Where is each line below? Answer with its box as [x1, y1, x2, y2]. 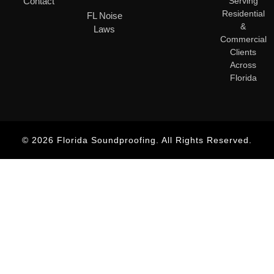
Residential [221, 9, 265, 19]
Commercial [220, 34, 267, 45]
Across [230, 60, 257, 70]
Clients [230, 47, 257, 57]
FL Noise [86, 10, 122, 21]
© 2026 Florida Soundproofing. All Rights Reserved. [22, 135, 252, 146]
